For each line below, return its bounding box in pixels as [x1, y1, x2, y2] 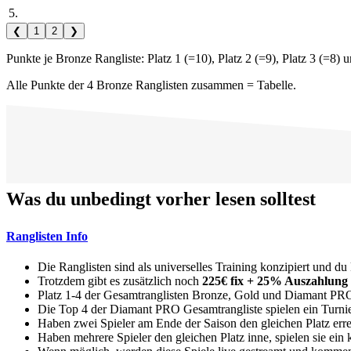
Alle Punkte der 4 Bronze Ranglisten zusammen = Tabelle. [6, 78, 296, 92]
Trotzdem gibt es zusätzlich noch [38, 273, 202, 288]
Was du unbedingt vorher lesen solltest [6, 189, 316, 210]
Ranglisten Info [6, 229, 88, 243]
